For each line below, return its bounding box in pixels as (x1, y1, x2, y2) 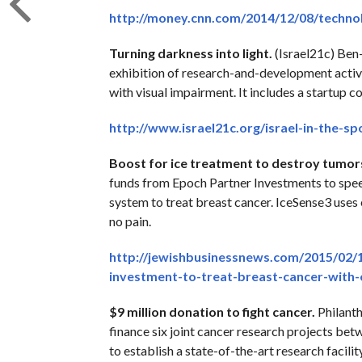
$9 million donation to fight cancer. (108, 303, 315, 319)
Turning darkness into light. (108, 44, 272, 61)
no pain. (108, 213, 151, 229)
